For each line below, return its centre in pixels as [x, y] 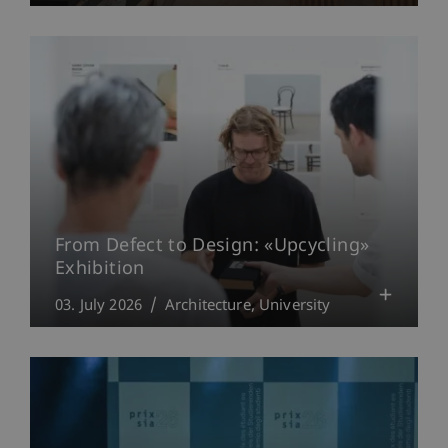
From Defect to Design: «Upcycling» [212, 246]
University [294, 306]
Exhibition [100, 269]
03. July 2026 [98, 306]
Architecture [207, 306]
